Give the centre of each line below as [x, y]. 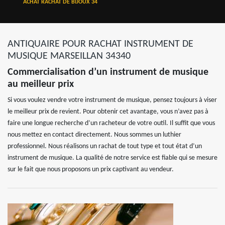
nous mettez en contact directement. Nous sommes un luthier [94, 135]
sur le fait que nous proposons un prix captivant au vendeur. [91, 170]
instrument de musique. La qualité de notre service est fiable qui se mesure [113, 158]
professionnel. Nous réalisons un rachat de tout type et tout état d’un [105, 146]
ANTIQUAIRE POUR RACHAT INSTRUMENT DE [100, 44]
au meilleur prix [41, 84]
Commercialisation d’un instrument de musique [108, 72]
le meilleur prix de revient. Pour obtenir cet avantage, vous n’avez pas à [108, 112]
